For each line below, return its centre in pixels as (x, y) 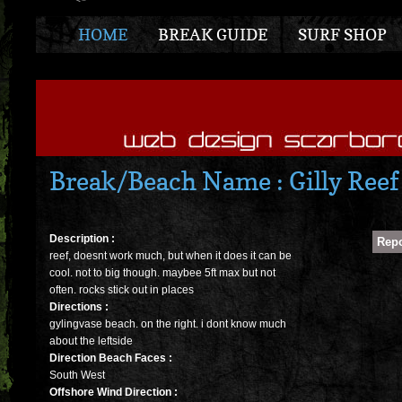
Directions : (79, 307)
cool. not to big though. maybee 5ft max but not (162, 273)
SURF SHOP (342, 35)
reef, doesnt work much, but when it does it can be (170, 256)
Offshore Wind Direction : (114, 393)
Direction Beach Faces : (111, 358)
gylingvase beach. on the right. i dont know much (168, 324)
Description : (82, 239)
